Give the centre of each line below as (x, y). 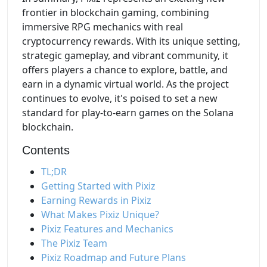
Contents (46, 150)
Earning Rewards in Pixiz (96, 201)
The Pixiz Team (74, 243)
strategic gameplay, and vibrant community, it (125, 56)
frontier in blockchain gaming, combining (116, 13)
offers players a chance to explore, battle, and (125, 70)
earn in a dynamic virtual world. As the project (125, 84)
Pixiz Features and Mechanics (107, 229)
